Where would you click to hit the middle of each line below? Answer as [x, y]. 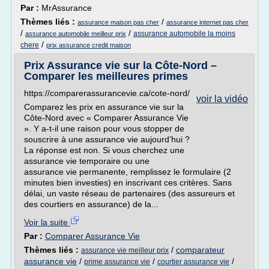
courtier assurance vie [193, 262]
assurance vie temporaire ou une [87, 161]
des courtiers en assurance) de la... [91, 204]
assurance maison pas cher [118, 22]
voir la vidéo [222, 99]
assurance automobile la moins [184, 34]
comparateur [200, 250]
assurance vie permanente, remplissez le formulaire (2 [128, 172]
